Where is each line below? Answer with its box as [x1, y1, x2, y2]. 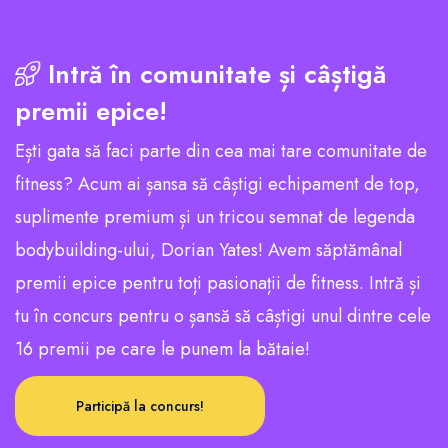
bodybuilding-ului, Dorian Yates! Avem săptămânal [15, 236, 402, 263]
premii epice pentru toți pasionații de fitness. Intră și [15, 269, 421, 296]
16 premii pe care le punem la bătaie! [15, 335, 310, 362]
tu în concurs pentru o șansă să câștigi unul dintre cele [15, 302, 431, 329]
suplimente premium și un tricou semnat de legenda [15, 203, 415, 230]
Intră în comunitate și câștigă [40, 55, 386, 92]
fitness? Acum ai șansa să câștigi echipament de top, [15, 170, 420, 197]
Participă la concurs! [76, 395, 204, 416]
